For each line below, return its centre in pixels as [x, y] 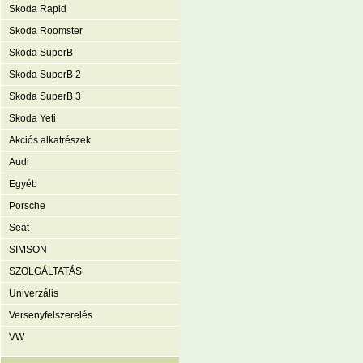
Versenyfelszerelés [51, 315]
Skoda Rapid [38, 9]
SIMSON [28, 250]
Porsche [27, 206]
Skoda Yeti [32, 118]
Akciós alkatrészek [50, 140]
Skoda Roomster [46, 31]
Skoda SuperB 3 [45, 96]
